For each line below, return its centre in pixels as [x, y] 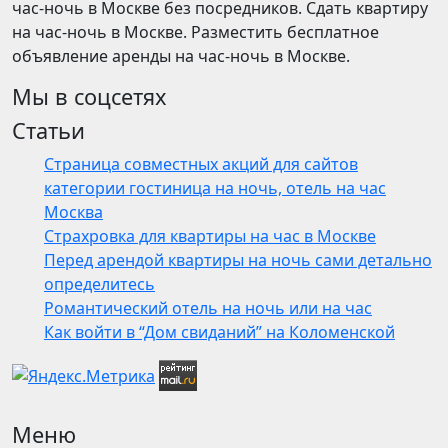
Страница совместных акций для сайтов [201, 164]
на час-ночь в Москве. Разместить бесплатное [195, 32]
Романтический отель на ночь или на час [208, 308]
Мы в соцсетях [89, 97]
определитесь [99, 284]
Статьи [48, 131]
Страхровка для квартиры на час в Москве [210, 236]
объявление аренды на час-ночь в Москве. [181, 56]
